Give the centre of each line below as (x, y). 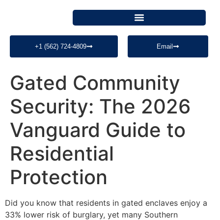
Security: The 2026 (100, 106)
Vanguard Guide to (98, 130)
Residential (62, 153)
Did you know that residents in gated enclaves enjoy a (106, 203)
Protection (59, 177)
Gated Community (95, 82)
